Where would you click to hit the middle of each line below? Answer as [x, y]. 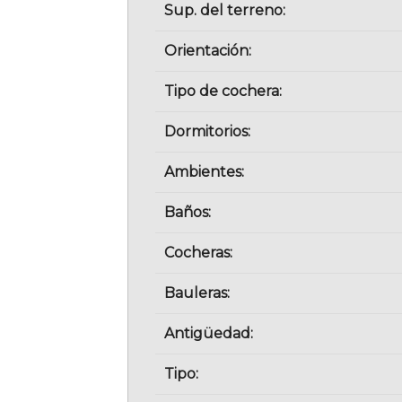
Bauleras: [197, 293]
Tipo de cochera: [223, 92]
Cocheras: [198, 253]
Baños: [188, 213]
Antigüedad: [209, 334]
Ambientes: [204, 172]
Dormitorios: [207, 132]
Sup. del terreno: [225, 11]
